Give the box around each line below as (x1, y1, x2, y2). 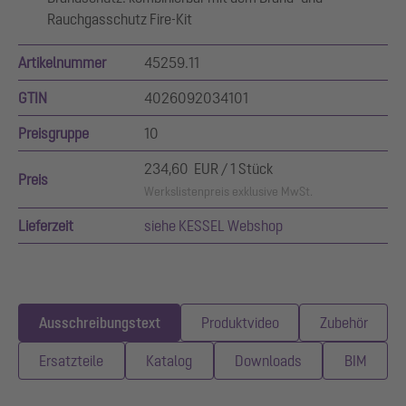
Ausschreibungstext (38, 314, 160, 331)
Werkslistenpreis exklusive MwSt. (144, 184, 313, 198)
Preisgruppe (18, 124, 89, 141)
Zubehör (319, 314, 368, 331)
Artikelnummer (18, 53, 106, 71)
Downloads (234, 352, 302, 369)
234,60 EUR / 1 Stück (144, 159, 273, 177)
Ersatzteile (39, 352, 104, 369)
